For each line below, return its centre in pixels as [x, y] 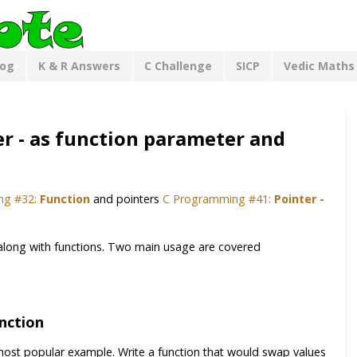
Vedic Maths [319, 66]
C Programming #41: [218, 199]
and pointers [126, 199]
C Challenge [178, 66]
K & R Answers [79, 66]
